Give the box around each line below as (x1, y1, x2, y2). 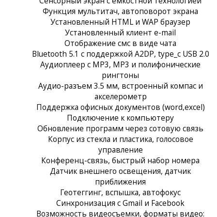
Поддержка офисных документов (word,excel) (36, 101, 205, 112)
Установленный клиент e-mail (65, 27, 176, 38)
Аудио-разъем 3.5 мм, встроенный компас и (38, 80, 203, 91)
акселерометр (94, 91, 147, 102)
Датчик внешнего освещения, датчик (50, 165, 191, 176)
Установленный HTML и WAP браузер (50, 16, 190, 27)
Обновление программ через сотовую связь (37, 123, 203, 134)
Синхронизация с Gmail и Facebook (56, 197, 185, 208)
